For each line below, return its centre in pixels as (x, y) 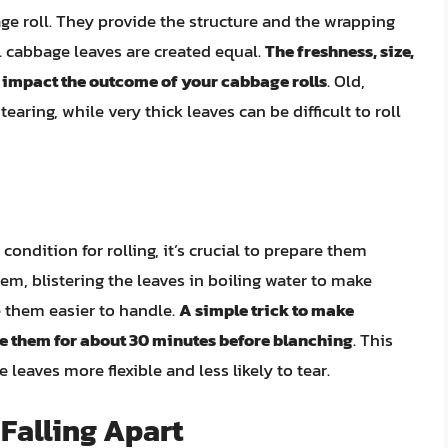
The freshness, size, (339, 51)
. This (373, 339)
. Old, (346, 81)
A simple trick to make (266, 309)
